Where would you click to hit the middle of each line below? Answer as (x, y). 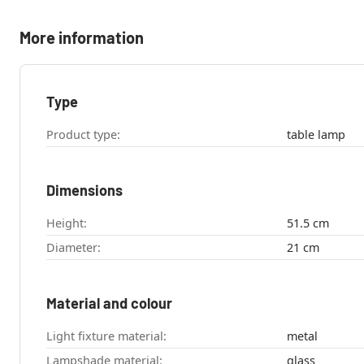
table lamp (316, 135)
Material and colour (109, 303)
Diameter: (74, 248)
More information (82, 38)
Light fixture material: (106, 336)
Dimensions (84, 191)
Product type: (83, 135)
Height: (67, 223)
